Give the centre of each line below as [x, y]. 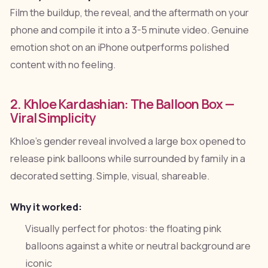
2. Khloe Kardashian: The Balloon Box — [122, 103]
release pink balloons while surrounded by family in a [127, 158]
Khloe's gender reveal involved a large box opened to [128, 141]
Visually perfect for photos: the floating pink [124, 228]
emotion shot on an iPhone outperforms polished [119, 47]
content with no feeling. [63, 64]
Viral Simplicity [53, 117]
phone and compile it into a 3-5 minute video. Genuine [129, 30]
